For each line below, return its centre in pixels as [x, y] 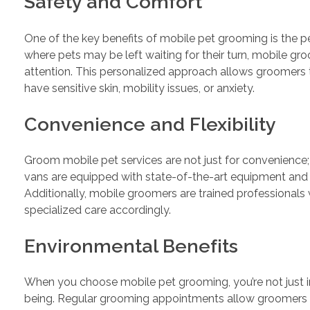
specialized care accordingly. [98, 210]
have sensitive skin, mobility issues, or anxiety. [139, 88]
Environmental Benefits [131, 246]
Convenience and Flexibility [150, 124]
